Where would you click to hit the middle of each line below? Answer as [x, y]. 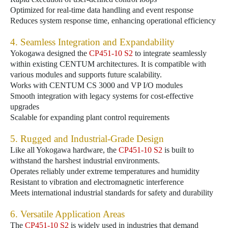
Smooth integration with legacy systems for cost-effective [102, 96]
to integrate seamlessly [170, 53]
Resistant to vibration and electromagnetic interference [97, 182]
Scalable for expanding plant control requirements [90, 117]
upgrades [25, 107]
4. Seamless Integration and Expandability [92, 42]
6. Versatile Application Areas [67, 214]
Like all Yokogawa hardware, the [64, 150]
